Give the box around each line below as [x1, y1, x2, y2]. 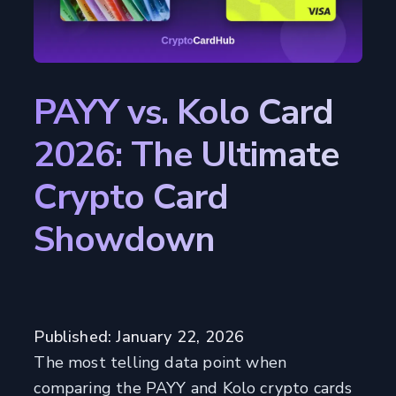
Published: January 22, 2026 [34, 326, 245, 348]
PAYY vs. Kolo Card [34, 88, 334, 137]
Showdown [34, 216, 216, 264]
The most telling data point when [34, 352, 287, 374]
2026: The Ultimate [34, 131, 339, 179]
